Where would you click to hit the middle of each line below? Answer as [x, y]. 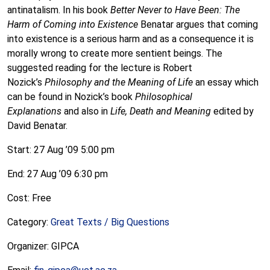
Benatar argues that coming [198, 24]
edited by [232, 111]
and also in [86, 111]
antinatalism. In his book [59, 10]
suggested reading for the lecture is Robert [100, 68]
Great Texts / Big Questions [110, 222]
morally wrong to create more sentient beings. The [115, 53]
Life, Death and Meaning [161, 111]
